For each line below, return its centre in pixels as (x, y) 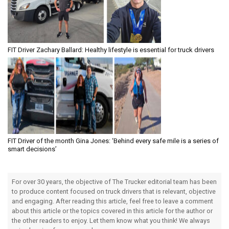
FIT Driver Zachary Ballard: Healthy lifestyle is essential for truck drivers (111, 50)
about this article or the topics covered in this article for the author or (112, 211)
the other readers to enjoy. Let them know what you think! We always (111, 220)
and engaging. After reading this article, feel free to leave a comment (112, 201)
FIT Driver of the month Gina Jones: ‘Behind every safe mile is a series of (113, 141)
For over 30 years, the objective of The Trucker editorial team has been (114, 181)
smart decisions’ (32, 149)
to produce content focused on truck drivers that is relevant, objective (114, 191)
